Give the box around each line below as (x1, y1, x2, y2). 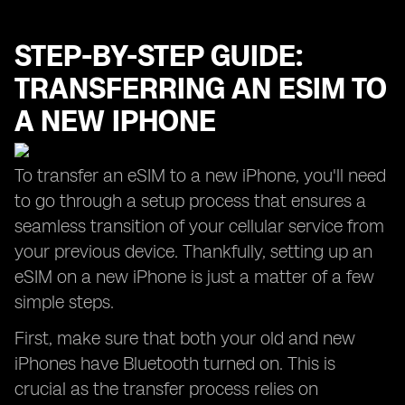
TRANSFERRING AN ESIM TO (14, 71, 387, 106)
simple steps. (14, 291, 114, 313)
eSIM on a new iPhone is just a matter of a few (14, 266, 374, 287)
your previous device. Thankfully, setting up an (14, 240, 372, 262)
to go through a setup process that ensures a (14, 190, 366, 212)
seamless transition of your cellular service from (14, 215, 384, 237)
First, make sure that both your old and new (14, 327, 355, 349)
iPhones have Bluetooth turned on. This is (14, 353, 335, 374)
